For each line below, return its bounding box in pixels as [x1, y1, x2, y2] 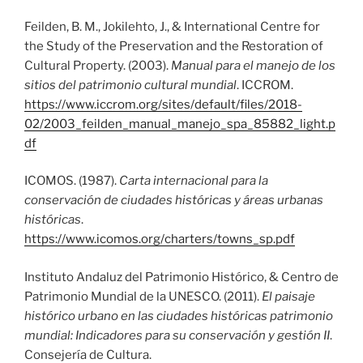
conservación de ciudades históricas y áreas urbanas [24, 193, 323, 208]
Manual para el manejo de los [169, 58, 335, 73]
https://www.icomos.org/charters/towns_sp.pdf [24, 232, 295, 247]
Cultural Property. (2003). [24, 58, 169, 73]
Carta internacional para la [119, 173, 268, 189]
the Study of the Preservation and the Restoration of [24, 38, 323, 53]
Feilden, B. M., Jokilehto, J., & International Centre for [24, 19, 320, 34]
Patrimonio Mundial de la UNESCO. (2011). [24, 288, 262, 304]
